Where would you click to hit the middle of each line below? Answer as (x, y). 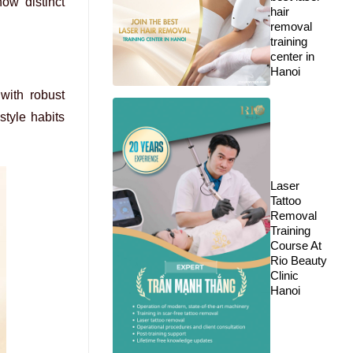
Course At (296, 245)
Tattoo (286, 200)
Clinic (284, 275)
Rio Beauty (299, 260)
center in (292, 57)
